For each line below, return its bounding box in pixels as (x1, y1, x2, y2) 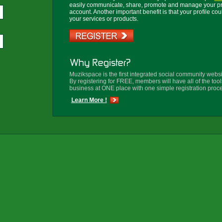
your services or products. (69, 15, 138, 22)
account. (69, 8, 92, 15)
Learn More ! (71, 97, 107, 104)
